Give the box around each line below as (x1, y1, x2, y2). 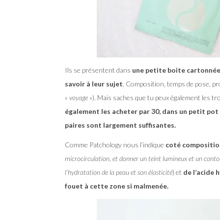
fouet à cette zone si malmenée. (65, 181, 168, 190)
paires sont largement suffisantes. (65, 120, 176, 129)
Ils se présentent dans (65, 65, 132, 74)
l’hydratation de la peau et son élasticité (65, 167, 172, 176)
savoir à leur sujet (65, 79, 123, 88)
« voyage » (65, 93, 92, 102)
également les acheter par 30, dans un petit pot (65, 107, 219, 115)
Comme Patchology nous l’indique (65, 140, 165, 149)
